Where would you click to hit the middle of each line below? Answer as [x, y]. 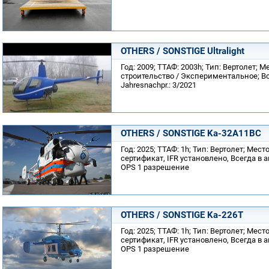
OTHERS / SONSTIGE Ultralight [183, 51]
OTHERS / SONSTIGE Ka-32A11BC [191, 133]
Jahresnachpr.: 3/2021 [159, 85]
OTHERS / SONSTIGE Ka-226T [182, 215]
